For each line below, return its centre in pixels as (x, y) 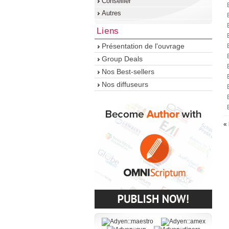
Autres (111, 13)
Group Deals (122, 59)
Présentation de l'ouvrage (143, 46)
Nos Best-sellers (128, 72)
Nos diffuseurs (125, 84)
